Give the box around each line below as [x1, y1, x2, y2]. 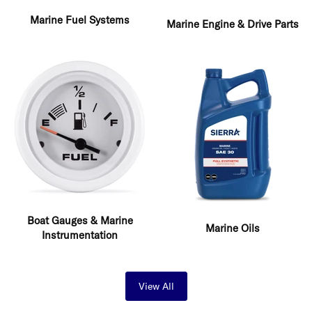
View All [138, 280, 174, 293]
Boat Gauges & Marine [26, 214, 133, 228]
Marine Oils [205, 221, 260, 235]
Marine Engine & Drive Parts [166, 17, 299, 31]
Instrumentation [42, 228, 118, 242]
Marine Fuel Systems [30, 13, 130, 27]
